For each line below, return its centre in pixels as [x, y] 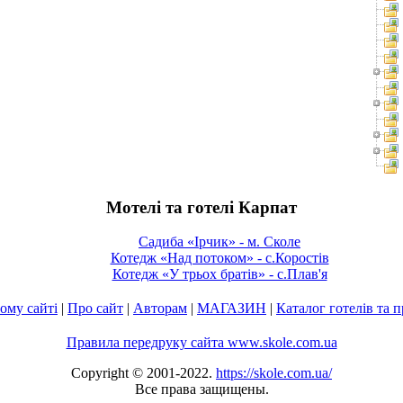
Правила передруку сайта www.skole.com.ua [201, 343]
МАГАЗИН [232, 309]
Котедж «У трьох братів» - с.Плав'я [219, 274]
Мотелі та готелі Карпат [201, 207]
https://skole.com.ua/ [274, 373]
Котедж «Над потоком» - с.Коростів [219, 258]
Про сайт [95, 309]
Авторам [160, 309]
